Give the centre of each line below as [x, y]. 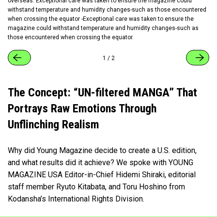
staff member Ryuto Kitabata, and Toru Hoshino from [96, 186]
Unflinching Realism [54, 124]
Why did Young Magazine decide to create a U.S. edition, [102, 150]
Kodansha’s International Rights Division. [76, 199]
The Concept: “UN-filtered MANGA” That [102, 92]
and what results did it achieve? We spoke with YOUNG [101, 162]
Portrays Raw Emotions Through [82, 108]
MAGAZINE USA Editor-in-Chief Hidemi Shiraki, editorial [102, 174]
